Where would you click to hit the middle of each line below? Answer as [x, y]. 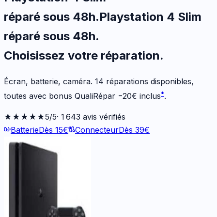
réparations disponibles [147, 81]
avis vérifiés [103, 117]
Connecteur [97, 130]
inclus [150, 96]
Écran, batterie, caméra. [49, 81]
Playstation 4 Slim [150, 16]
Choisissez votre [52, 55]
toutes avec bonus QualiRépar [60, 96]
